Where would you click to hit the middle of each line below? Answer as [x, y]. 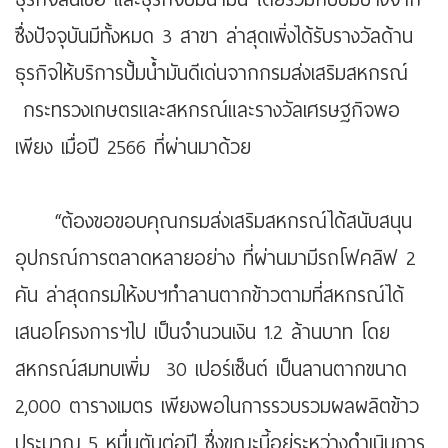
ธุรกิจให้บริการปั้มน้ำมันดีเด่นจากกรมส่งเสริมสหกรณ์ [211, 74]
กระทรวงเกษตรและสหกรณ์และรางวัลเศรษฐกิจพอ [207, 111]
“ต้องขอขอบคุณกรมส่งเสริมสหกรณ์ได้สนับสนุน [213, 222]
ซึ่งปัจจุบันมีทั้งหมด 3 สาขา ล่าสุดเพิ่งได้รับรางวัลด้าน [214, 37]
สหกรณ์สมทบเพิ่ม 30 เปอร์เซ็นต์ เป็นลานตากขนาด [211, 370]
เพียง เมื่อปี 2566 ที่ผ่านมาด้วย [133, 148]
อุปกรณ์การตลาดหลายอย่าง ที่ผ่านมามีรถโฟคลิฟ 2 [215, 259]
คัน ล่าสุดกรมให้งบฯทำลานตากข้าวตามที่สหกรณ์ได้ [209, 296]
